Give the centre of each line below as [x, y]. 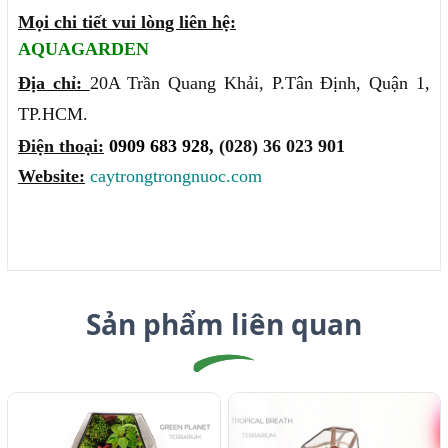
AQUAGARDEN [83, 49]
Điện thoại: [61, 146]
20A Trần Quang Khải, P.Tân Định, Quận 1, [260, 83]
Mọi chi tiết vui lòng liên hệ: [127, 22]
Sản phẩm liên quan [224, 324]
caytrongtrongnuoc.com [176, 176]
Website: [51, 176]
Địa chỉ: [54, 83]
